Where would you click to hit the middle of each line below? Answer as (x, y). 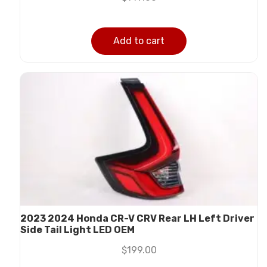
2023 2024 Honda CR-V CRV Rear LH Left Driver (137, 219)
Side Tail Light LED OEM (77, 230)
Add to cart (139, 41)
